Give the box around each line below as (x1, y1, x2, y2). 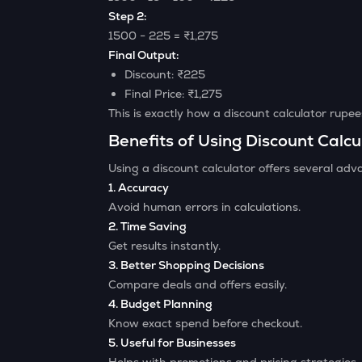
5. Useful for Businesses (108, 335, 237, 350)
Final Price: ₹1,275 (124, 86, 223, 101)
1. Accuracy (108, 180, 170, 195)
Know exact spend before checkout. (108, 316, 303, 330)
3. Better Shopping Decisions (108, 258, 265, 272)
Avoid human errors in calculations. (108, 200, 301, 214)
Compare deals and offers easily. (108, 277, 288, 292)
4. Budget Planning (108, 297, 213, 311)
